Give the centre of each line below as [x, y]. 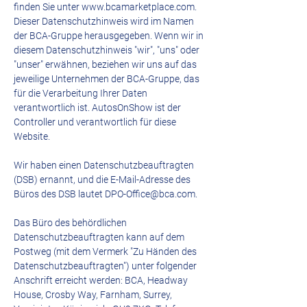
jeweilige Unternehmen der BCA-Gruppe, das [107, 79]
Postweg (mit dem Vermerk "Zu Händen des [105, 251]
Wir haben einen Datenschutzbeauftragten [104, 165]
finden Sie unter [48, 7]
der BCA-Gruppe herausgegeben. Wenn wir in [109, 36]
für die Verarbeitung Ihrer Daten [81, 93]
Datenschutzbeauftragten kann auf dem [99, 237]
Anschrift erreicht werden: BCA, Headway [101, 280]
